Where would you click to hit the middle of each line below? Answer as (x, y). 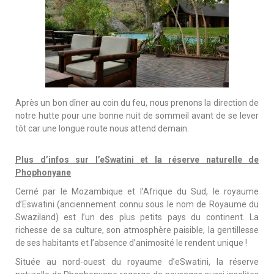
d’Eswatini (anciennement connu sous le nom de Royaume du (137, 204)
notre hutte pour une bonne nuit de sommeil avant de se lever (137, 115)
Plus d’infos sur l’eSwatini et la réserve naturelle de (137, 159)
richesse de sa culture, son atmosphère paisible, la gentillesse (137, 230)
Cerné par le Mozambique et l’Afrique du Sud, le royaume (137, 191)
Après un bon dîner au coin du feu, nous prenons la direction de (137, 102)
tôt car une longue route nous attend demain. (102, 128)
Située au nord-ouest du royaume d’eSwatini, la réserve (137, 261)
